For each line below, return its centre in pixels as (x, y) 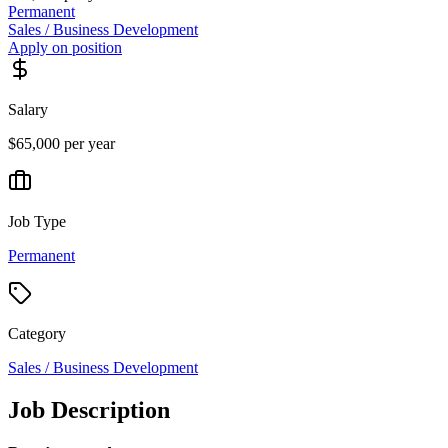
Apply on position (65, 47)
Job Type (37, 221)
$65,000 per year (61, 143)
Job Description (89, 409)
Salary (28, 109)
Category (37, 333)
